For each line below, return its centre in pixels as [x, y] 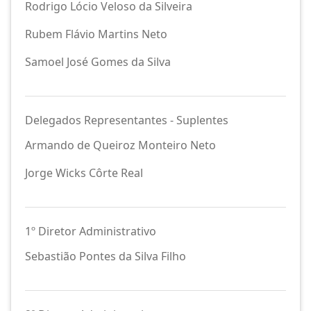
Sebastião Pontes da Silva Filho [106, 256]
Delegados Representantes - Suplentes [127, 120]
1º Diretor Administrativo [91, 231]
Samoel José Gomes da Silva [98, 62]
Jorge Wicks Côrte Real [84, 173]
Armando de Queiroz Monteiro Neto [120, 145]
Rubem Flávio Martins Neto [96, 34]
